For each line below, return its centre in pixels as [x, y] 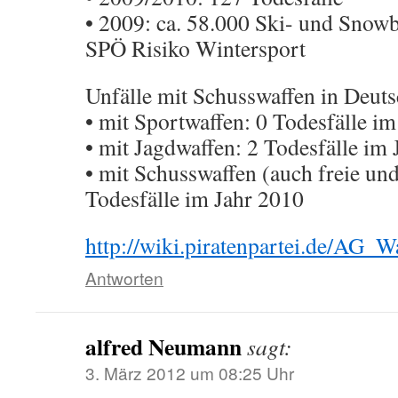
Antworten [124, 278]
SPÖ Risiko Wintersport [195, 48]
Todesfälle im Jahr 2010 [195, 198]
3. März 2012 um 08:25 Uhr [190, 373]
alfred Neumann [163, 346]
